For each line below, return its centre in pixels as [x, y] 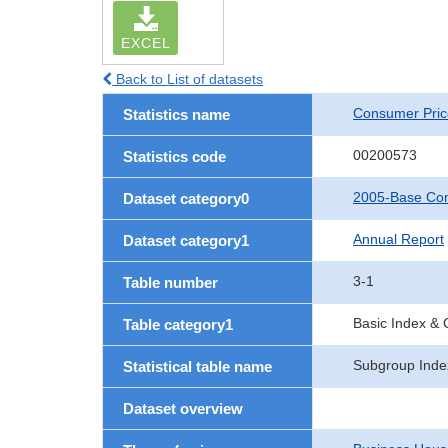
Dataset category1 [186, 240]
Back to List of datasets [187, 79]
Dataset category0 [186, 198]
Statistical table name [197, 366]
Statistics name [176, 114]
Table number [170, 282]
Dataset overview [183, 408]
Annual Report [398, 239]
